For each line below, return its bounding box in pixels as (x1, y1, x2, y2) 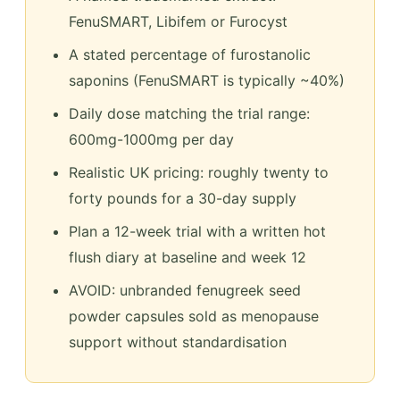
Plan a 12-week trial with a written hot (69, 221, 326, 240)
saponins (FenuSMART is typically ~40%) (69, 71, 345, 89)
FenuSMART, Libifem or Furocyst (69, 12, 287, 30)
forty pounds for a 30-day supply (69, 188, 296, 207)
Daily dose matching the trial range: (69, 104, 310, 122)
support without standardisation (69, 332, 287, 351)
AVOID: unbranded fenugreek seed (69, 280, 301, 299)
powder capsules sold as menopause (69, 306, 319, 325)
